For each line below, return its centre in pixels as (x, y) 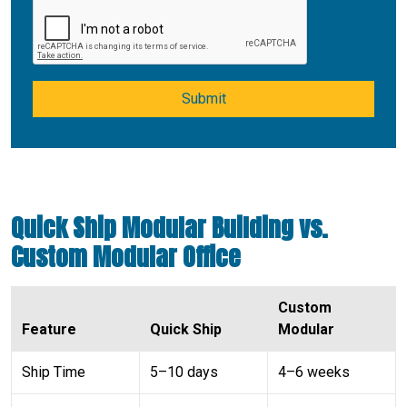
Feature (50, 329)
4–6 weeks (314, 372)
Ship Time (54, 372)
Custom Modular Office (126, 256)
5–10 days (184, 372)
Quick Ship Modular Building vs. (169, 227)
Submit (203, 98)
